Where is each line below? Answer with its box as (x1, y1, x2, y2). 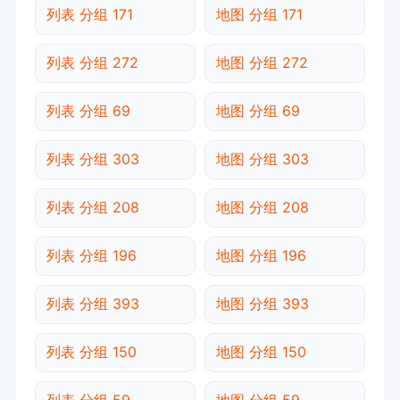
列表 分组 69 (46, 101, 130, 120)
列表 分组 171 (46, 4, 133, 23)
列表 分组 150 (46, 342, 137, 361)
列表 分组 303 (46, 149, 139, 168)
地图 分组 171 (216, 4, 303, 23)
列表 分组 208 (46, 197, 139, 216)
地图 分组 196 (216, 246, 306, 264)
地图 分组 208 (216, 197, 309, 216)
